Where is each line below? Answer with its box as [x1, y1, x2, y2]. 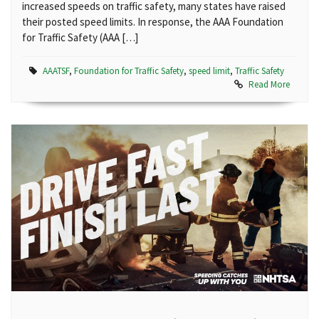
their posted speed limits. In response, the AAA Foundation [22, 15, 283, 28]
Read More [249, 78, 290, 90]
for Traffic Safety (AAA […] [22, 31, 138, 44]
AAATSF [43, 65, 69, 77]
